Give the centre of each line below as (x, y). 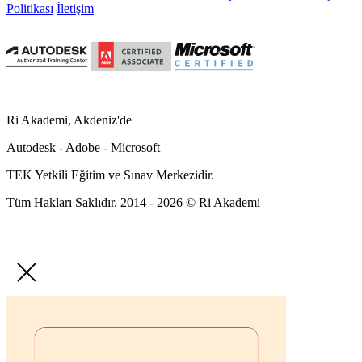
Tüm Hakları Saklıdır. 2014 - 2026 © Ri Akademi (133, 202)
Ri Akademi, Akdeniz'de (69, 120)
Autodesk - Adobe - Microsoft (83, 147)
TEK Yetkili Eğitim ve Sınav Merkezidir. (110, 175)
